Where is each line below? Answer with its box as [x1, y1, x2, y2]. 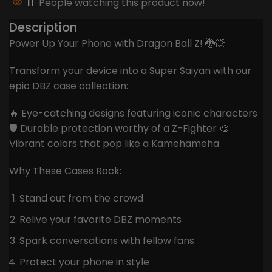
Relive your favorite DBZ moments [19, 212, 182, 227]
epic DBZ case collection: [9, 79, 128, 93]
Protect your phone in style [19, 255, 149, 270]
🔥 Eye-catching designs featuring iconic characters [9, 106, 257, 121]
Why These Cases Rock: [9, 164, 121, 178]
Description [9, 19, 77, 36]
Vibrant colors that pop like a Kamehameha [9, 137, 219, 151]
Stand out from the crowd [19, 191, 143, 206]
